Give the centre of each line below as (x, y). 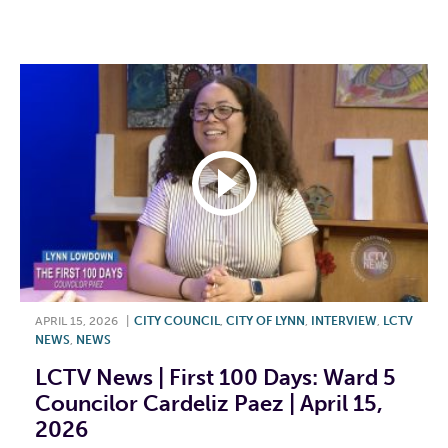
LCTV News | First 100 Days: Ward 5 (215, 378)
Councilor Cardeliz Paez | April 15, (209, 404)
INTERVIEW (344, 321)
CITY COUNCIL (177, 321)
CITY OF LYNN (265, 321)
